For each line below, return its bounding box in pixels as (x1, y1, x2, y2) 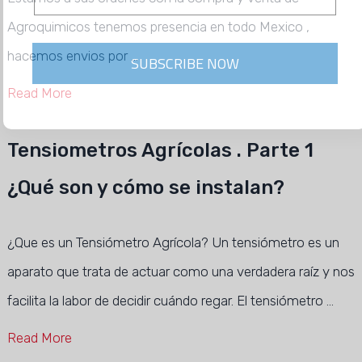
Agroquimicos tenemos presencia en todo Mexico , (6, 19, 309, 35)
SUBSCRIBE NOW (157, 48, 267, 78)
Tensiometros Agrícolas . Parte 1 (6, 139, 314, 162)
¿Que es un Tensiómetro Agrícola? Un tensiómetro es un (6, 234, 339, 250)
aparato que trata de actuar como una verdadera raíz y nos (6, 263, 355, 280)
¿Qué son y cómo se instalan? (6, 176, 284, 199)
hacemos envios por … (6, 48, 138, 64)
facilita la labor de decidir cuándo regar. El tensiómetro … (6, 293, 334, 309)
